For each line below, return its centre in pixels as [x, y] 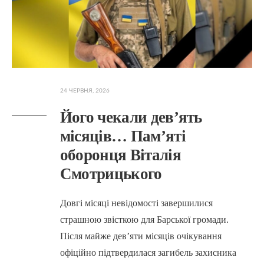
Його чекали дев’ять [131, 118]
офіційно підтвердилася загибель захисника [148, 253]
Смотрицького [111, 174]
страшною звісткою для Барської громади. [144, 220]
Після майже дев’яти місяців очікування [141, 236]
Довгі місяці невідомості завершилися [136, 203]
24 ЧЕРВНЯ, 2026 [85, 91]
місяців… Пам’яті [123, 136]
